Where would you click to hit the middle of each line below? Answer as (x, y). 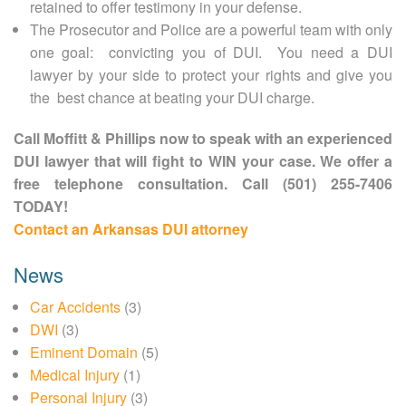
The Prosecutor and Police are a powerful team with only (211, 29)
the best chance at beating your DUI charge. (172, 97)
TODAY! (41, 206)
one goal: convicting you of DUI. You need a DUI (211, 52)
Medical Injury (74, 374)
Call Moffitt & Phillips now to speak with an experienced (203, 138)
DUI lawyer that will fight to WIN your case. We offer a (203, 160)
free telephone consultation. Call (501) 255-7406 (203, 183)
